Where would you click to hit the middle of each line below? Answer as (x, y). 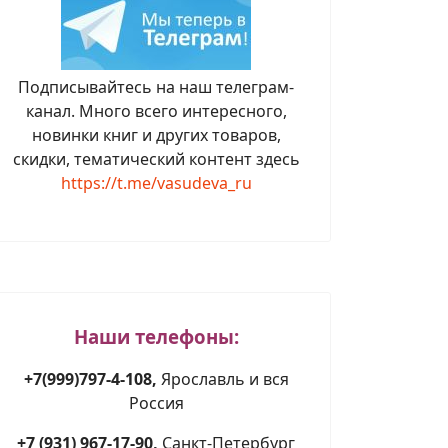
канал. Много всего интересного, (156, 111)
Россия (156, 403)
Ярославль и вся (224, 379)
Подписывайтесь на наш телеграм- (156, 87)
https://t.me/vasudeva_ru (156, 183)
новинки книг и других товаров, (156, 135)
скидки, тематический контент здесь (156, 159)
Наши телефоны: (156, 336)
